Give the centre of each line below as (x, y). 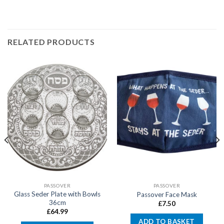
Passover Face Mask (167, 194)
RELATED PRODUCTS (51, 41)
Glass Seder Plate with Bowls (57, 194)
